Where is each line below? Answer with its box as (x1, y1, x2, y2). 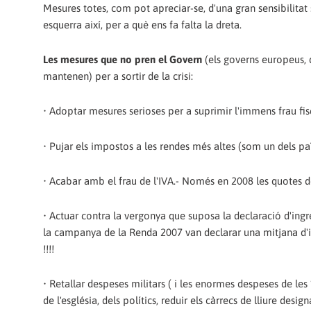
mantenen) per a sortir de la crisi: (43, 70, 193, 82)
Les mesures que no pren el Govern (43, 53, 202, 65)
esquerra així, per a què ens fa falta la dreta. (43, 18, 242, 31)
